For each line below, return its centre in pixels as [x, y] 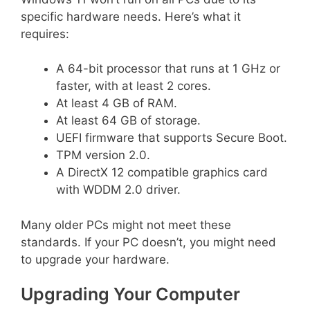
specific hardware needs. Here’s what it [131, 16]
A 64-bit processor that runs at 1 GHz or [168, 69]
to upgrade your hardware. [95, 259]
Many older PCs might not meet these [126, 225]
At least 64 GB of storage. [128, 120]
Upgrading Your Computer [130, 294]
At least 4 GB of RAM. [117, 103]
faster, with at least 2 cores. [134, 86]
